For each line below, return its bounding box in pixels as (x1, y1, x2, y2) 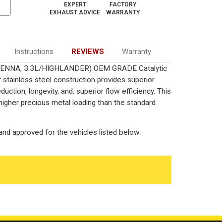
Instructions (14, 47, 54, 56)
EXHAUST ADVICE (50, 8, 101, 16)
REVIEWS (71, 47, 104, 56)
